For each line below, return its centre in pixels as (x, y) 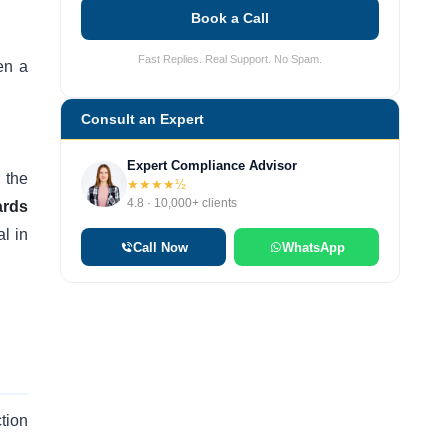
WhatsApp (313, 247)
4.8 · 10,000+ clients (182, 203)
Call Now (160, 247)
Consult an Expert (142, 119)
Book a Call (230, 18)
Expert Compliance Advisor (212, 166)
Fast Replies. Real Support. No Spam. (230, 58)
